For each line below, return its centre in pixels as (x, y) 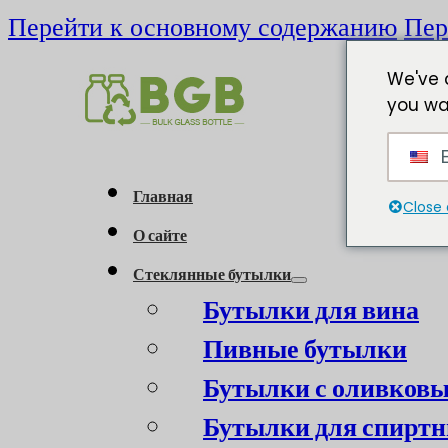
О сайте (160, 235)
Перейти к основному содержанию (202, 27)
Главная (163, 196)
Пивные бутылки (305, 348)
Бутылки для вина (311, 309)
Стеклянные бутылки (212, 274)
